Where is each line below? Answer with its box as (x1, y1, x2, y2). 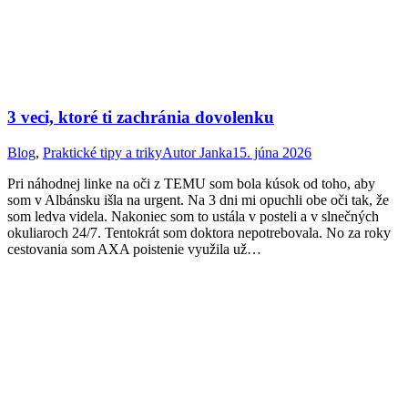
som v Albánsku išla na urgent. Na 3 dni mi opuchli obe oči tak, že (7, 192, 389, 209)
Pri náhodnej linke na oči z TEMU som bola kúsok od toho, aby (7, 176, 375, 192)
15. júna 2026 (232, 145, 311, 161)
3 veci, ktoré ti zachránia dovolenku (7, 107, 274, 127)
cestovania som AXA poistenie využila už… (7, 241, 261, 258)
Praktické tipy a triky (43, 145, 162, 161)
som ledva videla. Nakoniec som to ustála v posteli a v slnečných (7, 209, 379, 225)
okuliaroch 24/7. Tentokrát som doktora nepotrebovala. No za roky (7, 225, 391, 241)
